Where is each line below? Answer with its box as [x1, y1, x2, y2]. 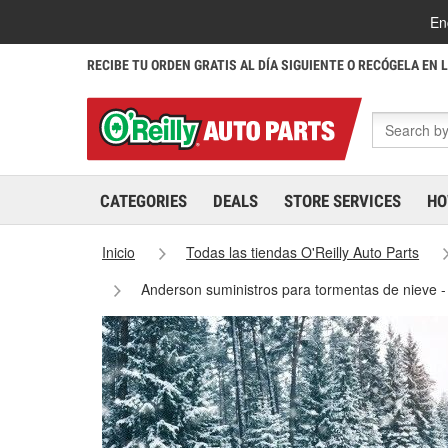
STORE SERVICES [284, 191, 401, 211]
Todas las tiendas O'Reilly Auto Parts [186, 242, 420, 262]
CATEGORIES [100, 191, 187, 211]
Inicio [102, 242, 135, 262]
